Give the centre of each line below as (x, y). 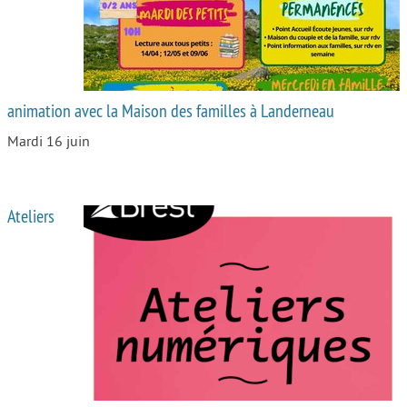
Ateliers (31, 216)
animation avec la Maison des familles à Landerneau (171, 111)
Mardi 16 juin (49, 142)
